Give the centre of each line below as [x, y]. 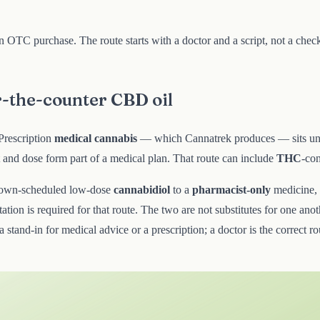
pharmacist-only [231, 190]
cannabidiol [142, 190]
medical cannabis [96, 139]
